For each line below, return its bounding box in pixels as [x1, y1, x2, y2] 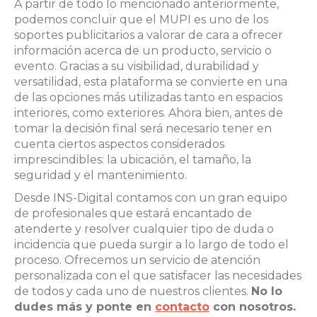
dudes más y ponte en [14, 299, 155, 313]
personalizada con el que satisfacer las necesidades [14, 268, 301, 282]
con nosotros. [209, 299, 296, 313]
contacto [155, 299, 209, 313]
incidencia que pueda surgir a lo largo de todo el [14, 237, 289, 251]
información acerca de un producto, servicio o [14, 43, 272, 57]
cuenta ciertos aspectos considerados [14, 137, 224, 151]
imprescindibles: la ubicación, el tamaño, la [14, 152, 251, 166]
